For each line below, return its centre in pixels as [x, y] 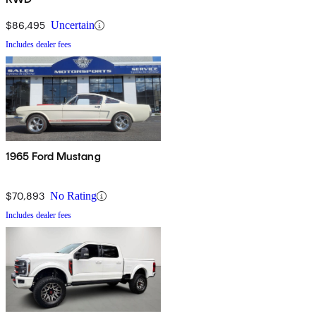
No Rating [73, 196]
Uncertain [73, 25]
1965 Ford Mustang [53, 157]
